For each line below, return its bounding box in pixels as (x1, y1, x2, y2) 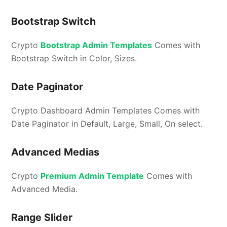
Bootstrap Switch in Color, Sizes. (11, 53, 137, 64)
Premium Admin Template (41, 171, 144, 181)
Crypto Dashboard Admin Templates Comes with (11, 105, 200, 116)
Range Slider (11, 211, 73, 224)
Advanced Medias (11, 146, 100, 159)
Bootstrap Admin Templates (41, 40, 153, 51)
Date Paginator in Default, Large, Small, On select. (11, 119, 203, 129)
